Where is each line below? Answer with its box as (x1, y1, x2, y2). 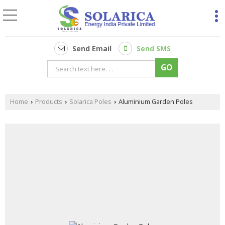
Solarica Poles (69, 97, 111, 106)
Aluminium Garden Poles (117, 97, 193, 106)
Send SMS (137, 44, 171, 54)
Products (35, 97, 62, 106)
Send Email (72, 44, 111, 54)
